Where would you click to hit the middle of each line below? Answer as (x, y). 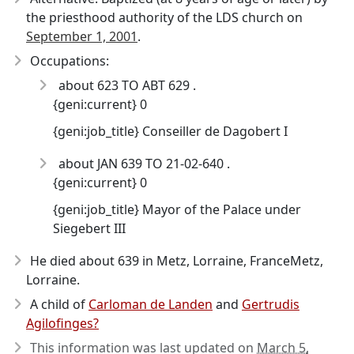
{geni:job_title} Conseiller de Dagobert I (170, 131)
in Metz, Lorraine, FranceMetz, (231, 261)
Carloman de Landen (151, 304)
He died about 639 (85, 261)
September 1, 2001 (82, 36)
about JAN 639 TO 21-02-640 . (143, 164)
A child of (59, 304)
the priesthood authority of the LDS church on (164, 17)
